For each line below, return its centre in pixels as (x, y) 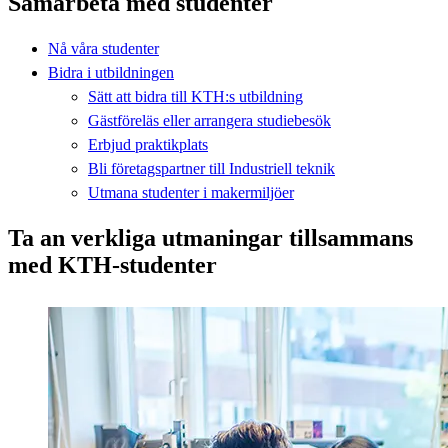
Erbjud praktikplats (148, 144)
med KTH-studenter (112, 264)
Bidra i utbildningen (111, 72)
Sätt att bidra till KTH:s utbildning (195, 96)
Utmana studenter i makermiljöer (191, 192)
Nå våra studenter (103, 48)
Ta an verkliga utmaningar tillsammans (210, 237)
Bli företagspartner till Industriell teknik (211, 168)
